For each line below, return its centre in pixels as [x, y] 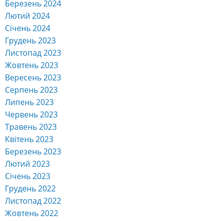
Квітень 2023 [29, 139]
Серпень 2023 [31, 90]
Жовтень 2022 [32, 213]
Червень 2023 [31, 115]
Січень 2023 [28, 176]
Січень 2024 [28, 28]
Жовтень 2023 [32, 65]
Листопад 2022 [33, 201]
